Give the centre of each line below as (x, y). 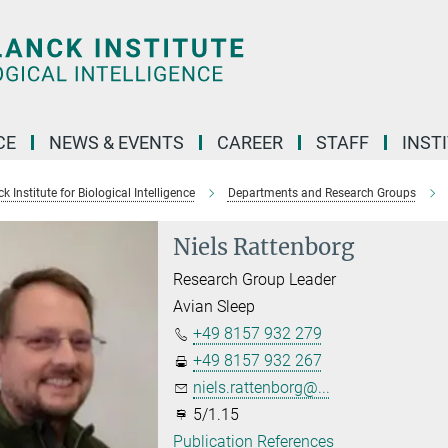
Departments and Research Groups (321, 193)
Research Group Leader (255, 279)
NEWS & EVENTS (116, 142)
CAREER (250, 142)
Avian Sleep (214, 306)
